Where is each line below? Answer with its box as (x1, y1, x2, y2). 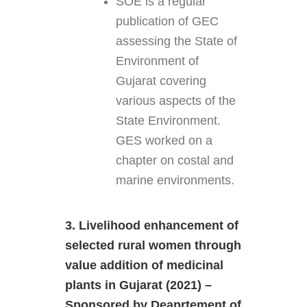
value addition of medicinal (64, 258, 223, 273)
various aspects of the (115, 94, 236, 108)
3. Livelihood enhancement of (64, 219, 238, 233)
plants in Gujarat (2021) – (64, 278, 212, 293)
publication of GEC (115, 14, 219, 29)
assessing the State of (115, 34, 237, 49)
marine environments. (115, 173, 234, 188)
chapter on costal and (115, 153, 234, 168)
